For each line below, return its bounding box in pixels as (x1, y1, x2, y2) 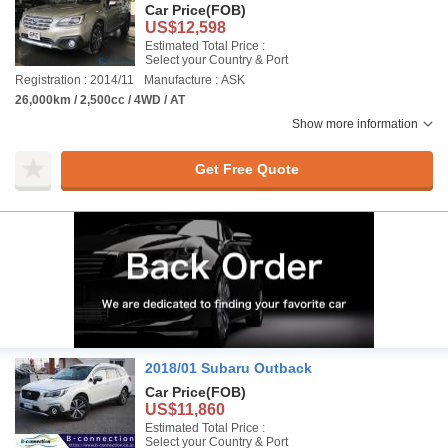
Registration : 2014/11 (15, 73, 134, 87)
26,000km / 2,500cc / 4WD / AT (15, 93, 185, 107)
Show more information (292, 117, 418, 131)
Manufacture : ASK (144, 73, 245, 87)
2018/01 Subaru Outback (145, 360, 312, 376)
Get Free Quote (194, 160, 299, 177)
